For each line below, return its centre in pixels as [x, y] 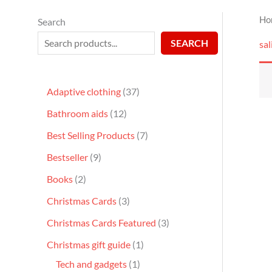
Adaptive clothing [84, 91]
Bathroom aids [77, 113]
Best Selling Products [91, 135]
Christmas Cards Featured [101, 222]
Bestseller [67, 157]
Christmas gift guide [89, 244]
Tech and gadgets [91, 263]
